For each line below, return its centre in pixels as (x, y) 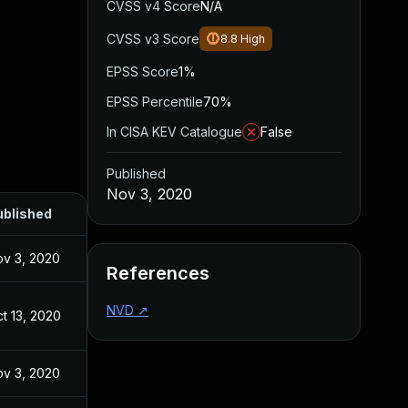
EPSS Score (143, 71)
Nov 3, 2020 (149, 194)
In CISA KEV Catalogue (174, 132)
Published (136, 173)
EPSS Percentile (155, 102)
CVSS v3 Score (153, 39)
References (158, 273)
